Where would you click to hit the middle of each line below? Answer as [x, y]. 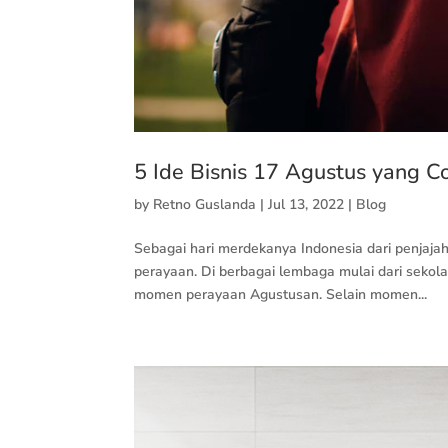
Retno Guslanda [205, 205]
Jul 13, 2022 [306, 205]
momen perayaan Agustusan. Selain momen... [281, 295]
